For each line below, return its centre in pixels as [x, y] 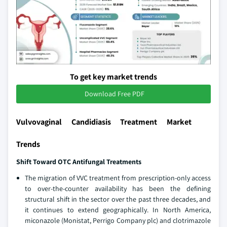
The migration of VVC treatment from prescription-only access [118, 178]
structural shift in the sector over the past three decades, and [118, 199]
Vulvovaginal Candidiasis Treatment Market [104, 122]
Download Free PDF [115, 94]
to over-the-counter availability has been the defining [118, 188]
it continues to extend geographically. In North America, [118, 210]
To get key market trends [113, 77]
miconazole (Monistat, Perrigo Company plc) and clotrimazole [118, 220]
